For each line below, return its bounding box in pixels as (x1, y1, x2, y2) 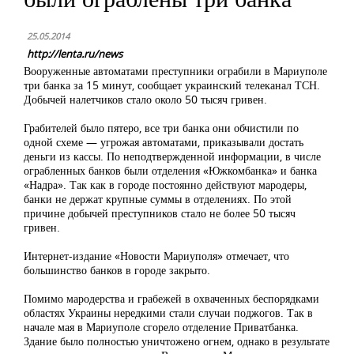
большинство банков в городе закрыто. (24, 262, 210, 277)
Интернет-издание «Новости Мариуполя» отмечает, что (24, 248, 289, 263)
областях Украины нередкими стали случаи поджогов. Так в (24, 305, 313, 320)
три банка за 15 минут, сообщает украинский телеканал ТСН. (24, 77, 320, 92)
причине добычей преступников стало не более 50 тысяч (24, 205, 296, 220)
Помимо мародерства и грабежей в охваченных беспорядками (24, 291, 319, 306)
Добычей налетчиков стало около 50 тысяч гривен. (24, 92, 267, 107)
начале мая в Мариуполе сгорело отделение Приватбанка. (24, 319, 299, 334)
